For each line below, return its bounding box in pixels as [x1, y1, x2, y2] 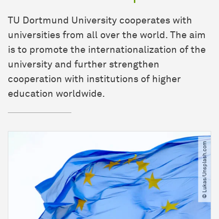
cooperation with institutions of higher [8, 74, 181, 85]
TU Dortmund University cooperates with [8, 16, 192, 26]
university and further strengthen [8, 60, 159, 70]
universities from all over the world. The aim [8, 30, 206, 41]
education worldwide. [8, 89, 105, 99]
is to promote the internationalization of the [8, 45, 206, 55]
